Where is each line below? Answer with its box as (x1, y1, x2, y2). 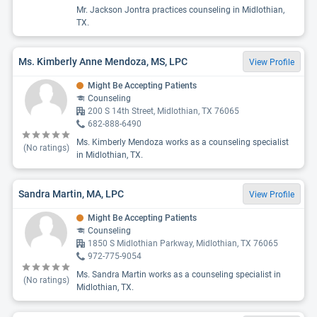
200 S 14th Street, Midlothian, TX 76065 (88, 106, 239, 116)
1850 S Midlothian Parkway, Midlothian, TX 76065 (88, 238, 278, 248)
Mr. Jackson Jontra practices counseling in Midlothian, (76, 5, 284, 15)
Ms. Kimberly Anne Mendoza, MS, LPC (18, 55, 188, 67)
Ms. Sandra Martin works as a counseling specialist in (76, 270, 281, 279)
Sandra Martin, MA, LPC (18, 188, 124, 200)
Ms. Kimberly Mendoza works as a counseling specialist (76, 137, 289, 147)
